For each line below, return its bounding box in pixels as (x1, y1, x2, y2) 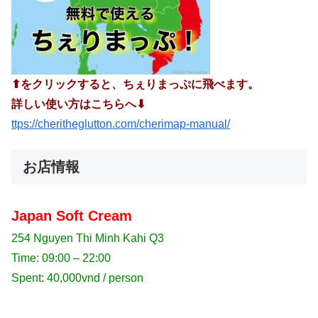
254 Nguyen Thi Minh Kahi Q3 (11, 231, 164, 244)
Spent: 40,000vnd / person (11, 271, 143, 284)
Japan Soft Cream (11, 207, 132, 224)
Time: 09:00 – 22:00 (11, 251, 111, 264)
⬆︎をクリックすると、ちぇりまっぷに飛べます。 (11, 78, 259, 91)
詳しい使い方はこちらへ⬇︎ (11, 98, 146, 111)
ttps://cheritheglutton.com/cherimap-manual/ (11, 118, 230, 131)
